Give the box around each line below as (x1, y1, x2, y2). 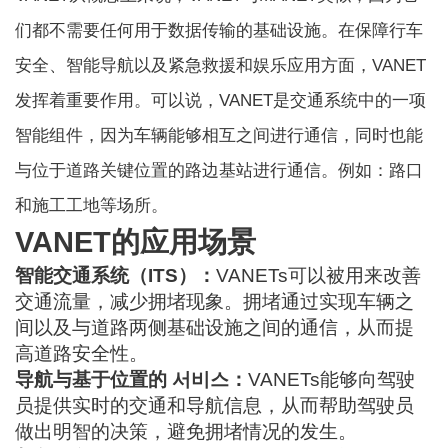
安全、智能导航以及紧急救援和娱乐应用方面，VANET (15, 56, 427, 76)
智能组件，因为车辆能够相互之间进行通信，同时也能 (15, 126, 424, 146)
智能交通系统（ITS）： (15, 265, 217, 287)
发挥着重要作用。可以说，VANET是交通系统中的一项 (15, 91, 427, 111)
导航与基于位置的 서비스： (15, 369, 249, 391)
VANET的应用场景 (15, 226, 257, 259)
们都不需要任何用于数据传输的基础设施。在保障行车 (15, 21, 424, 41)
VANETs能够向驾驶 (248, 369, 416, 391)
